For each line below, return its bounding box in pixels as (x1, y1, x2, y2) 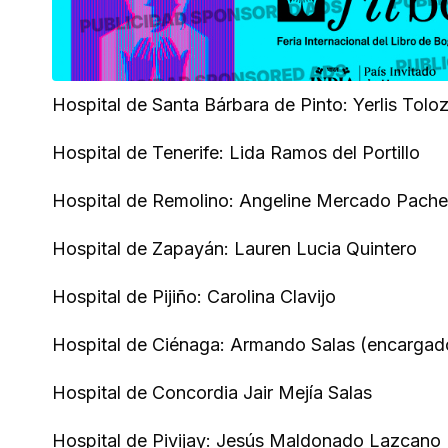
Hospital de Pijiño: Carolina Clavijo (52, 286, 336, 307)
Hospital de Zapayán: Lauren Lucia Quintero (52, 238, 417, 259)
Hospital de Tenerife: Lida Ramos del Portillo (52, 142, 420, 163)
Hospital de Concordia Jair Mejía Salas (52, 382, 372, 403)
